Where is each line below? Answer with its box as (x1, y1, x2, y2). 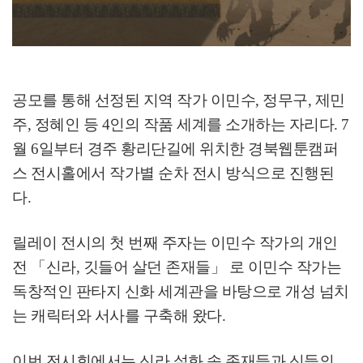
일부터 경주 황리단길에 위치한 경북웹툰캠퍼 (38, 140, 338, 157)
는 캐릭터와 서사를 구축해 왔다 (12, 307, 222, 324)
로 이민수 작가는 (228, 258, 341, 275)
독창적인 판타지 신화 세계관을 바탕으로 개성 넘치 (12, 283, 349, 300)
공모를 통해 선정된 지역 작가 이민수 (12, 92, 255, 109)
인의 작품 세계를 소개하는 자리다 (109, 116, 334, 133)
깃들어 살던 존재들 (83, 258, 211, 275)
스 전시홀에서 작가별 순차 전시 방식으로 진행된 (12, 164, 334, 181)
